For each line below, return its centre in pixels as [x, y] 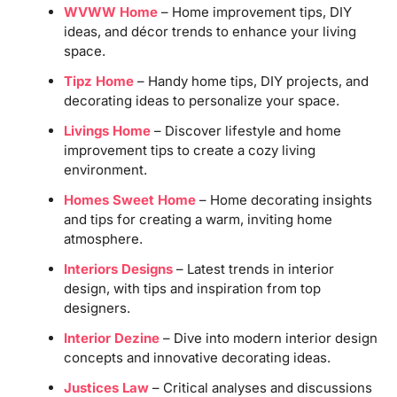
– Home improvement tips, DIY [254, 12]
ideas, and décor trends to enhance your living [210, 31]
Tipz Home [98, 81]
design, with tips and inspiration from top [192, 288]
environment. [105, 169]
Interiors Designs [118, 269]
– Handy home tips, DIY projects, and [251, 81]
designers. [97, 307]
